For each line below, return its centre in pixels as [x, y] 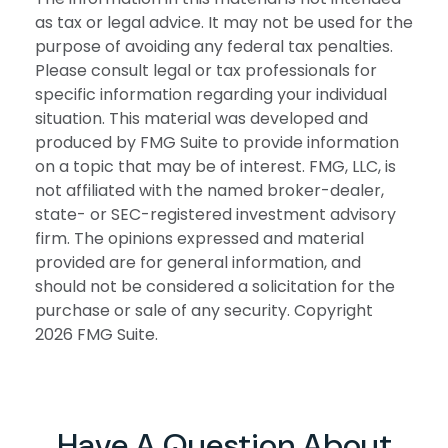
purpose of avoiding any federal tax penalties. [214, 47]
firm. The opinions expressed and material [199, 239]
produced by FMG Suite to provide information [217, 143]
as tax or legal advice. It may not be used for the [224, 23]
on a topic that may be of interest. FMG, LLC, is [215, 167]
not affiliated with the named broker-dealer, [209, 191]
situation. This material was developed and [201, 119]
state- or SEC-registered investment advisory [215, 215]
